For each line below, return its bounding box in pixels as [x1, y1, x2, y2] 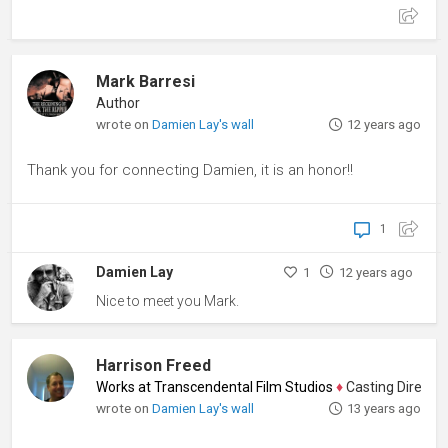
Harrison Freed [96, 356, 212, 376]
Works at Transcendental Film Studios [96, 379, 334, 396]
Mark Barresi [96, 71, 196, 91]
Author [96, 94, 141, 111]
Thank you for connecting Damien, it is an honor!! [27, 160, 353, 179]
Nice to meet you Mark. [96, 292, 240, 309]
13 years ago [346, 401, 421, 417]
